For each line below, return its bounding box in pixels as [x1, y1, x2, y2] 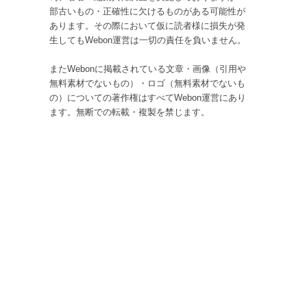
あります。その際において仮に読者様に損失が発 [49, 21, 245, 31]
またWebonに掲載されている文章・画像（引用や [49, 64, 246, 74]
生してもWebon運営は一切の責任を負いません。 [49, 35, 246, 45]
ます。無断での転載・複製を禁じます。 [49, 107, 210, 117]
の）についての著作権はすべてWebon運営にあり [49, 93, 246, 103]
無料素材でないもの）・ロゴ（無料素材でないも [49, 78, 245, 88]
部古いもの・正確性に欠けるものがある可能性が [49, 6, 245, 16]
